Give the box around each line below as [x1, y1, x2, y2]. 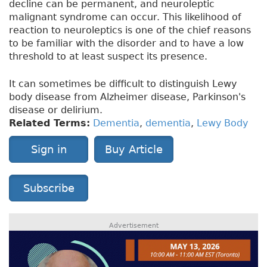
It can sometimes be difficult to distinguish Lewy [9, 78, 237, 90]
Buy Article [105, 143, 163, 156]
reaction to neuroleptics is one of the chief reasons [9, 24, 251, 36]
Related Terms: [9, 117, 90, 129]
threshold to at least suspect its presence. [9, 51, 207, 63]
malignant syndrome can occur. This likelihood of [9, 11, 241, 23]
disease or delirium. [9, 104, 103, 116]
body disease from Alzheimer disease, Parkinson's [9, 91, 246, 103]
